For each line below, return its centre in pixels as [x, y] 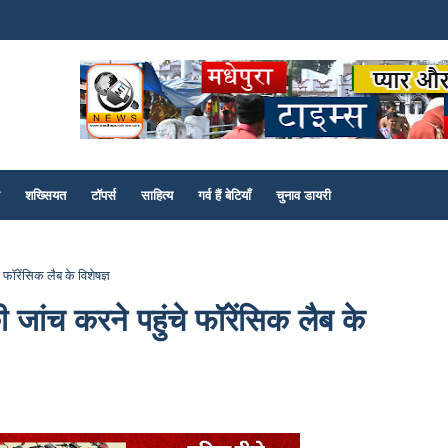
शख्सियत [45, 195]
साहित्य [157, 195]
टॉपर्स [103, 195]
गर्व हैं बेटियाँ [224, 195]
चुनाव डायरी [303, 195]
